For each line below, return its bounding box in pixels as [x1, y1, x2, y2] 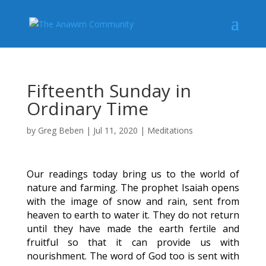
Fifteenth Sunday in [26, 78, 191, 103]
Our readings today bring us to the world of [26, 167, 240, 180]
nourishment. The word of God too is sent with [26, 249, 240, 262]
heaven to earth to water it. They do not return [26, 208, 240, 221]
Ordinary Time [26, 96, 148, 121]
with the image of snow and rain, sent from [26, 195, 240, 208]
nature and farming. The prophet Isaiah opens [26, 181, 240, 194]
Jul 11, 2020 [93, 125, 138, 136]
